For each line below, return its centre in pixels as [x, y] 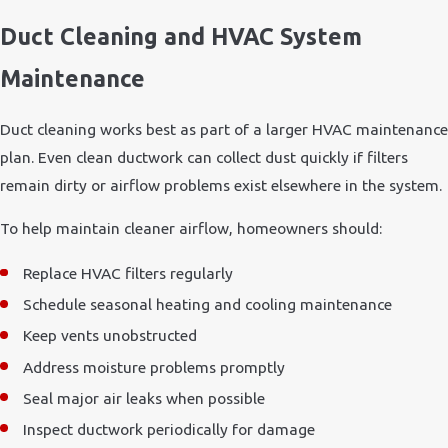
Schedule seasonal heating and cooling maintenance [208, 304]
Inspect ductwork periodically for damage [169, 428]
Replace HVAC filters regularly [128, 273]
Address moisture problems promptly [154, 366]
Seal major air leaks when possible [144, 397]
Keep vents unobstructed [110, 335]
